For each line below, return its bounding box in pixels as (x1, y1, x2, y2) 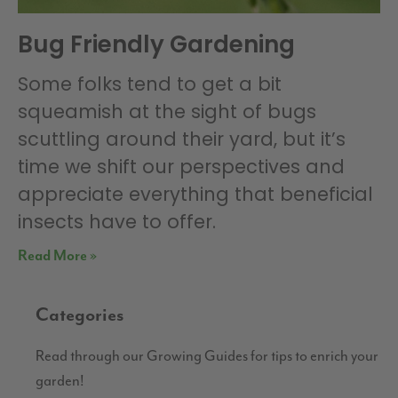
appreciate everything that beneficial (18, 181, 373, 208)
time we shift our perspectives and (18, 154, 345, 180)
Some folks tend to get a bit (18, 71, 282, 98)
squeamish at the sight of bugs (18, 99, 316, 125)
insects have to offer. (18, 209, 216, 235)
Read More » (18, 248, 97, 266)
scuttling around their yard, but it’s (18, 126, 346, 153)
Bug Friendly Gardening (18, 28, 295, 61)
